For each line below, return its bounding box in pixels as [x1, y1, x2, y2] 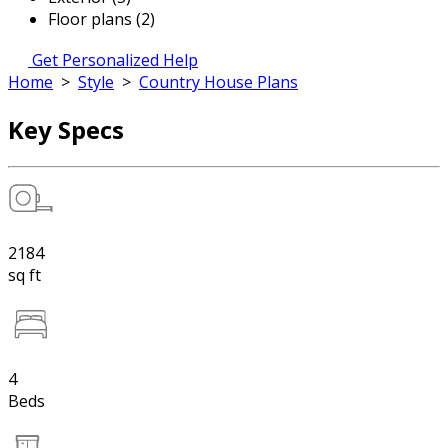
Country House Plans [139, 71, 298, 93]
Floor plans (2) [48, 8, 155, 30]
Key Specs [8, 112, 124, 146]
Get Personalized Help [32, 49, 198, 71]
